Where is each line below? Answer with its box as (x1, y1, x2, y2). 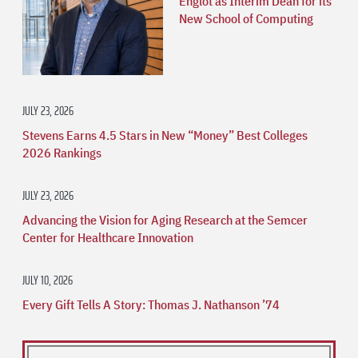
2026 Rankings (22, 144, 101, 161)
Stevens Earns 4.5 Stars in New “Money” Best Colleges (22, 126, 308, 143)
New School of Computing (179, 10, 313, 26)
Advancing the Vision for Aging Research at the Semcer (22, 211, 308, 228)
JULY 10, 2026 (22, 269, 73, 290)
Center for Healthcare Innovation (22, 229, 193, 245)
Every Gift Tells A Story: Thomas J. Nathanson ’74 (22, 296, 280, 312)
